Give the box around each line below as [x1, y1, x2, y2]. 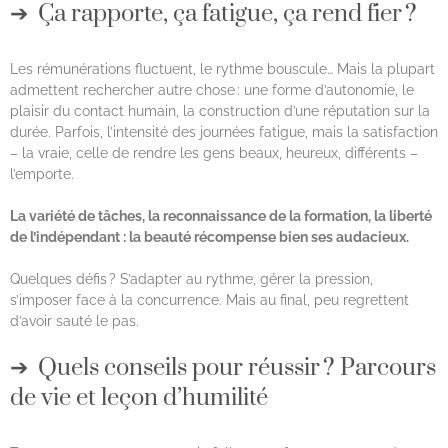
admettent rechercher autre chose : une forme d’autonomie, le [10, 81, 414, 98]
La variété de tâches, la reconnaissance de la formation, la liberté [10, 207, 432, 224]
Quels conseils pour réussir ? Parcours [38, 352, 436, 383]
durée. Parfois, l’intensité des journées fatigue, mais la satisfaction [10, 123, 438, 140]
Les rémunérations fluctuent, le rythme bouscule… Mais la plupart [10, 60, 435, 77]
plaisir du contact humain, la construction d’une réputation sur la [10, 102, 430, 119]
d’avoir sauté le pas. [10, 312, 139, 329]
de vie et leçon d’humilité [10, 382, 268, 413]
